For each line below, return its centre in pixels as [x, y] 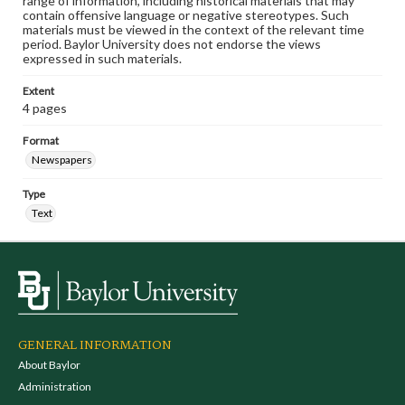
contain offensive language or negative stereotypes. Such [186, 15]
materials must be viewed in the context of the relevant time [193, 29]
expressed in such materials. [102, 58]
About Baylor [49, 365]
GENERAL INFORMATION [95, 345]
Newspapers [62, 160]
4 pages [45, 108]
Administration [55, 386]
